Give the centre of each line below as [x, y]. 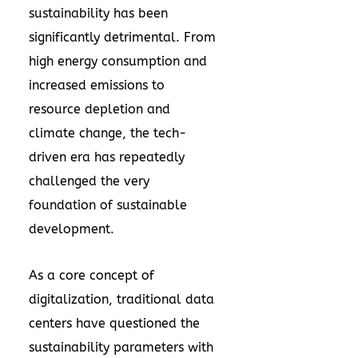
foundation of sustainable [108, 205]
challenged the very [89, 181]
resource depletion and [99, 109]
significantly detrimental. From [122, 37]
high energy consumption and [118, 61]
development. [72, 229]
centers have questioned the [114, 323]
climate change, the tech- [108, 133]
